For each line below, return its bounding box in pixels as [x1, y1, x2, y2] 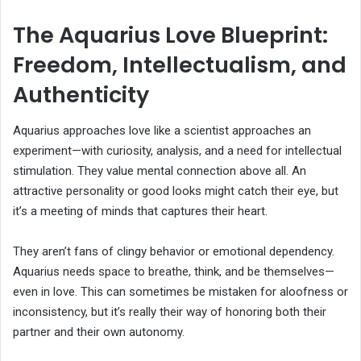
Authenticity [13, 80, 149, 110]
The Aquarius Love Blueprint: [13, 20, 328, 51]
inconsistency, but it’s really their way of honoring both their [13, 304, 326, 319]
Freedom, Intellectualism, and [13, 50, 346, 81]
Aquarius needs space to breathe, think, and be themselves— [13, 263, 334, 279]
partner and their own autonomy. [13, 324, 185, 339]
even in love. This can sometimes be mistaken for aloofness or [13, 284, 348, 299]
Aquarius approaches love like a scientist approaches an [13, 122, 311, 138]
